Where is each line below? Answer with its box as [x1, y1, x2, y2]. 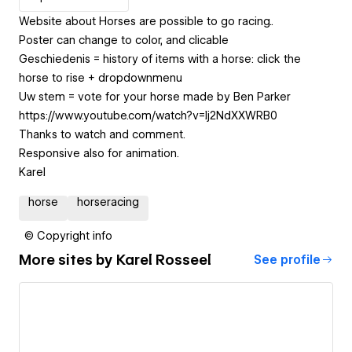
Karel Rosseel [116, 251, 211, 269]
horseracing [77, 195, 139, 208]
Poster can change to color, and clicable [19, 33, 229, 46]
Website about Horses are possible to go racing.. [19, 14, 273, 27]
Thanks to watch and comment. [19, 127, 185, 141]
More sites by [19, 251, 116, 269]
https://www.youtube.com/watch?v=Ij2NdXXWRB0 [19, 108, 277, 122]
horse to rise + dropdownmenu [19, 71, 182, 84]
